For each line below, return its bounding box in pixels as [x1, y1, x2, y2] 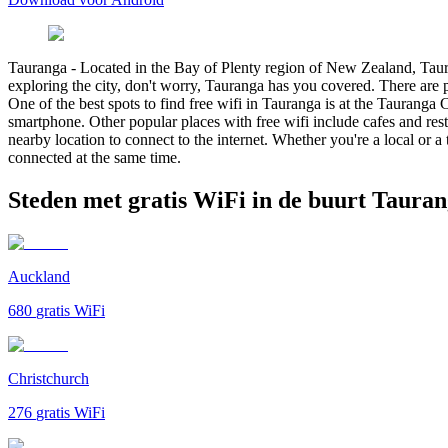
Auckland [8, 267, 70, 285]
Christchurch [8, 369, 89, 387]
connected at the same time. [8, 148, 181, 166]
